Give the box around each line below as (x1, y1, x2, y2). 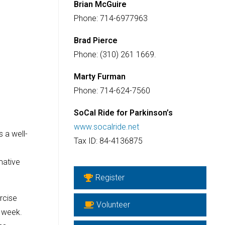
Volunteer (96, 200, 130, 210)
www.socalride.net (73, 122, 139, 132)
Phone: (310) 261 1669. (73, 50, 158, 60)
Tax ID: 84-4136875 (73, 136, 143, 146)
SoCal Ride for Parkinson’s (73, 108, 173, 118)
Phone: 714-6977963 (73, 14, 148, 24)
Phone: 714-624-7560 (73, 86, 150, 96)
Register (95, 173, 125, 183)
